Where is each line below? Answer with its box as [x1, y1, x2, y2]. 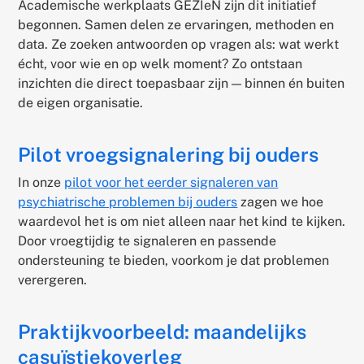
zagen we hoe [237, 194, 324, 210]
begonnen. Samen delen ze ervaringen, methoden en [18, 17, 335, 33]
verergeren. [18, 272, 91, 288]
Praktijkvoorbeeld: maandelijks [18, 320, 307, 344]
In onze [18, 175, 65, 191]
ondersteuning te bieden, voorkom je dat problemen [18, 253, 330, 269]
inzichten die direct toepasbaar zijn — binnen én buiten [18, 76, 345, 92]
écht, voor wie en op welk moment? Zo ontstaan [18, 56, 303, 72]
